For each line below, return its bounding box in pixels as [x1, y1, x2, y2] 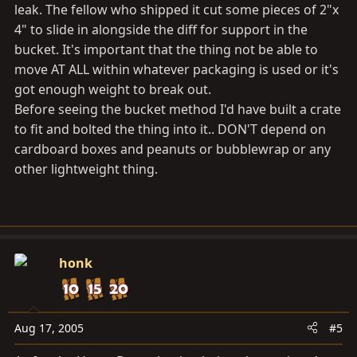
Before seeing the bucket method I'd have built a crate [14, 100, 341, 118]
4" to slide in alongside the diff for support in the [14, 20, 308, 38]
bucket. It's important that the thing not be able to [14, 40, 318, 58]
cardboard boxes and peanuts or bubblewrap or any [14, 139, 331, 158]
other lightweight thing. [14, 159, 158, 178]
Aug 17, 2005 [14, 320, 84, 335]
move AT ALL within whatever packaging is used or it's [14, 60, 339, 78]
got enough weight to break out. [14, 80, 211, 98]
